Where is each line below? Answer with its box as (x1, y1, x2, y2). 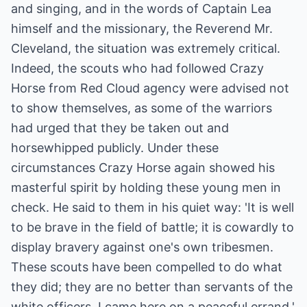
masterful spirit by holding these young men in (11, 180, 281, 195)
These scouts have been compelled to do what (11, 260, 282, 274)
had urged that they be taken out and (11, 121, 229, 135)
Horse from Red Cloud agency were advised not (11, 81, 289, 95)
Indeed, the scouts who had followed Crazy (11, 61, 264, 75)
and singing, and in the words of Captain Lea (11, 1, 271, 16)
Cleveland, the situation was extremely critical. (11, 41, 280, 56)
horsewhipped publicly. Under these (11, 140, 219, 155)
